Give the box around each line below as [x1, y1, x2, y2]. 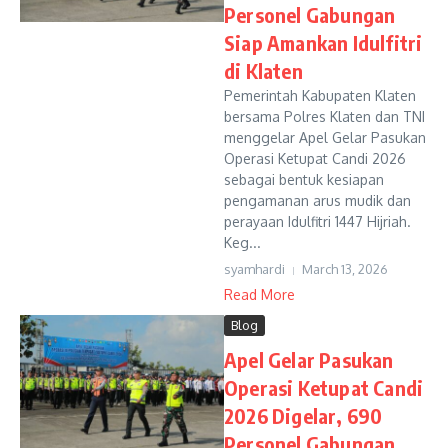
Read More [224, 286, 295, 303]
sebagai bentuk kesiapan [224, 171, 384, 188]
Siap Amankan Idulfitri [224, 30, 423, 55]
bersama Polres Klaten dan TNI [224, 108, 425, 125]
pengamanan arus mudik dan [224, 192, 411, 209]
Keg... [224, 234, 261, 251]
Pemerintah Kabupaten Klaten [224, 87, 416, 104]
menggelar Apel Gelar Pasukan [224, 129, 426, 146]
